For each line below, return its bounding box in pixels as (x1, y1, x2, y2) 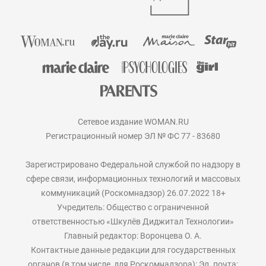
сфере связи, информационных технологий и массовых (26, 174, 240, 184)
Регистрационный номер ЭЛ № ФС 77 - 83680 (46, 131, 220, 141)
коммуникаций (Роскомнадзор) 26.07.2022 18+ (40, 188, 226, 198)
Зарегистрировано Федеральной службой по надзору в (26, 160, 240, 170)
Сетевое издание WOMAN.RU (77, 117, 189, 127)
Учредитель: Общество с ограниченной (57, 202, 209, 213)
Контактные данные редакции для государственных (30, 245, 236, 255)
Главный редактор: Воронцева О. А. (64, 231, 202, 241)
